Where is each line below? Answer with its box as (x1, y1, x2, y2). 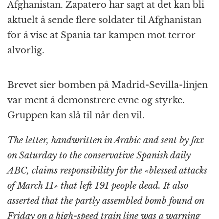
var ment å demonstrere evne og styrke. (7, 94, 185, 106)
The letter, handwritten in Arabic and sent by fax (7, 134, 204, 146)
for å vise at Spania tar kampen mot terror (7, 29, 196, 41)
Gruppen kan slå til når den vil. (7, 109, 145, 121)
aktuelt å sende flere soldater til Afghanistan (7, 14, 201, 25)
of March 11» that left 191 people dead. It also (7, 180, 188, 191)
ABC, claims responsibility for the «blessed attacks (7, 165, 207, 176)
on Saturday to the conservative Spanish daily (7, 150, 191, 161)
